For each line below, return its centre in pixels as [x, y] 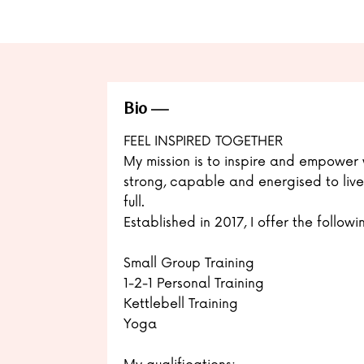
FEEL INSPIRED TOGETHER [203, 142]
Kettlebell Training [181, 304]
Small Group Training [189, 264]
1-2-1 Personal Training [194, 284]
